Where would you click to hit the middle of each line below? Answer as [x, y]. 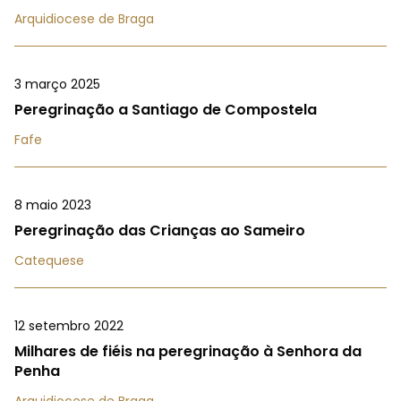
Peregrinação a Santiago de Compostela [166, 109]
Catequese [49, 260]
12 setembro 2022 [69, 325]
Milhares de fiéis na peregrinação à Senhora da [188, 351]
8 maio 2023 [53, 205]
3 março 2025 [57, 84]
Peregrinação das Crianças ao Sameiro [160, 230]
